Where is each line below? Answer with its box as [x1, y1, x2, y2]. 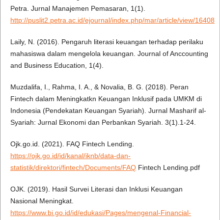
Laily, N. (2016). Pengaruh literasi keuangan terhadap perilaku [10, 38, 203, 46]
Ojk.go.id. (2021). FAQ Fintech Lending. [10, 140, 134, 148]
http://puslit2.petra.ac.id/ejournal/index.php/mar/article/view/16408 [10, 16, 215, 25]
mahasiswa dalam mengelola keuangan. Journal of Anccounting [10, 50, 208, 58]
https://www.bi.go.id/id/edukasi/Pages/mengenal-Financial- [10, 209, 191, 217]
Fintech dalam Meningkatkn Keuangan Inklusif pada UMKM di [10, 95, 202, 103]
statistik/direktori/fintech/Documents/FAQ [10, 164, 136, 172]
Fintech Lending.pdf [136, 164, 200, 172]
